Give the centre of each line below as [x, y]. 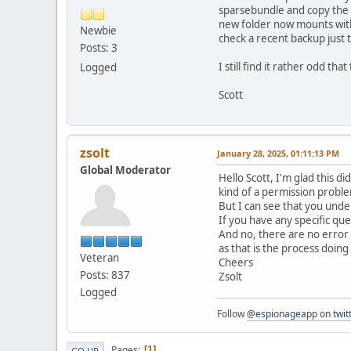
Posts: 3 [99, 47]
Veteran [100, 257]
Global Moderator [125, 170]
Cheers [236, 262]
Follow [232, 313]
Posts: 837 [105, 275]
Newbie [98, 30]
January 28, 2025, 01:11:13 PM [278, 153]
